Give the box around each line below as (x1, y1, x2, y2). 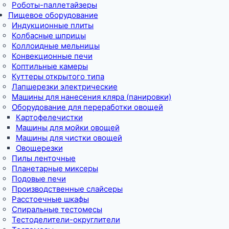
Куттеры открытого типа (12, 71, 104, 81)
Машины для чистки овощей (15, 132, 122, 143)
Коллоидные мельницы (12, 40, 100, 51)
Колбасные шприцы (12, 30, 86, 40)
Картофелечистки (15, 112, 83, 122)
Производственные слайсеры (12, 184, 123, 194)
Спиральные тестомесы (12, 204, 102, 214)
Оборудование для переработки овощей (12, 102, 163, 112)
